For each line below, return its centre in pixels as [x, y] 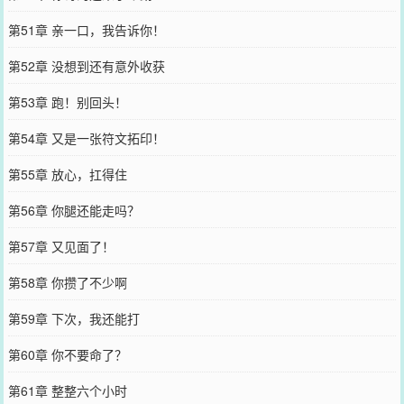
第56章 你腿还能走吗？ [73, 210]
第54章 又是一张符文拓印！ [86, 138]
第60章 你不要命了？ [67, 354]
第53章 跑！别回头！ [67, 101]
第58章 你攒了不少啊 [67, 282]
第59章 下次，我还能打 [73, 318]
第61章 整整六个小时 [67, 390]
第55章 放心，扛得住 [67, 174]
